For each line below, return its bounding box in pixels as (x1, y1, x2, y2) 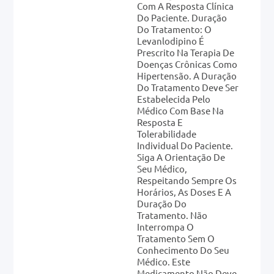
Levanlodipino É (137, 34, 204, 46)
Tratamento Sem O (137, 232, 215, 244)
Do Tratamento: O (137, 23, 212, 35)
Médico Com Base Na (137, 104, 224, 116)
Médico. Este (137, 255, 190, 267)
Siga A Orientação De (137, 150, 225, 163)
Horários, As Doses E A (137, 185, 231, 198)
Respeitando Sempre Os (137, 174, 237, 186)
